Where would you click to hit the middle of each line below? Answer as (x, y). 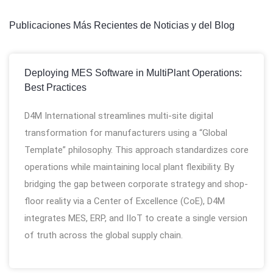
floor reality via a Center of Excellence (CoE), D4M (125, 201)
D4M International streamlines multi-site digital (119, 116)
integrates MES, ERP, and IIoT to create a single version (136, 218)
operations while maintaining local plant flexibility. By (129, 167)
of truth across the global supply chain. (104, 235)
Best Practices (55, 87)
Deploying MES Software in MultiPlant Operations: (133, 73)
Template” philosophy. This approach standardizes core (136, 150)
